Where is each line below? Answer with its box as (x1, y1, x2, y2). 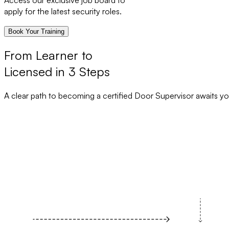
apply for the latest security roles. (4, 6, 122, 17)
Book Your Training (8, 28, 64, 36)
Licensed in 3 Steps (4, 64, 110, 80)
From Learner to (4, 48, 93, 63)
